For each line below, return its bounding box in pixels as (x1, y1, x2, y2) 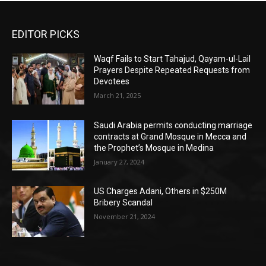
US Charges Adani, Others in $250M (94, 186, 227, 197)
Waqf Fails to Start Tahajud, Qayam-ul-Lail (94, 54, 251, 64)
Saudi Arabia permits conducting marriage (94, 120, 253, 130)
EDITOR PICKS (12, 28, 80, 41)
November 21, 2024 (94, 212, 156, 221)
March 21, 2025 (94, 91, 141, 100)
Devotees (94, 77, 130, 87)
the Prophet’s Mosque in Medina (94, 142, 214, 153)
